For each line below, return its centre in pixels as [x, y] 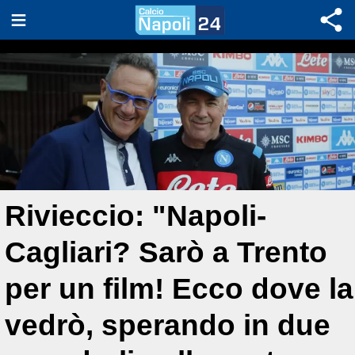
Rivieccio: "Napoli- [136, 216]
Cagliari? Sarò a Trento [166, 252]
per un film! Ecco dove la [179, 289]
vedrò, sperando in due [168, 325]
